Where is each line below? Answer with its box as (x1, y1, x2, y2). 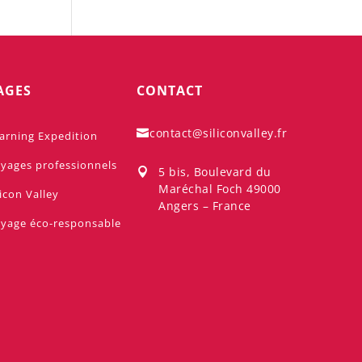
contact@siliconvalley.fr (149, 124, 288, 141)
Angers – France (158, 197, 251, 213)
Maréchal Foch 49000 (158, 180, 281, 196)
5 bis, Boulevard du (158, 163, 271, 179)
